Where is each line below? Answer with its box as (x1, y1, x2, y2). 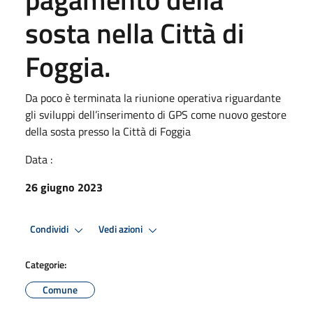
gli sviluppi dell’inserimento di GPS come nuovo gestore (25, 105, 286, 123)
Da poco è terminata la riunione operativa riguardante (25, 89, 281, 106)
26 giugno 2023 (25, 178, 103, 196)
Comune (43, 282, 78, 297)
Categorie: (25, 256, 66, 272)
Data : (25, 150, 52, 168)
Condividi (30, 221, 71, 238)
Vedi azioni (99, 221, 145, 238)
